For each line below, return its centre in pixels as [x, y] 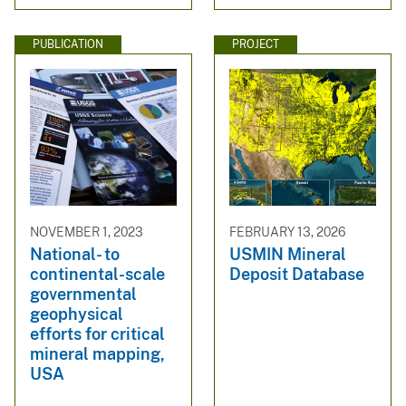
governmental [83, 294]
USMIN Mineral [288, 254]
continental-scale [97, 274]
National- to [75, 254]
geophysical [77, 314]
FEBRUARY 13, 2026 [288, 232]
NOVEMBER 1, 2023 [87, 232]
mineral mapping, [97, 353]
